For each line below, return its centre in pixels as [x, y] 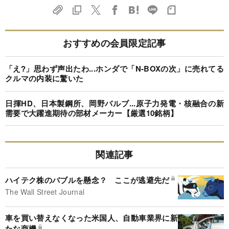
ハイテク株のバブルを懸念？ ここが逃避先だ [87, 180]
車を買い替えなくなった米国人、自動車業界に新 [91, 217]
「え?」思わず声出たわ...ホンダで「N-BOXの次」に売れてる [114, 69]
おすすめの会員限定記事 [114, 43]
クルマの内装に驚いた [44, 78]
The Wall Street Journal [45, 191]
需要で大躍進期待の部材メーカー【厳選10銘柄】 [92, 113]
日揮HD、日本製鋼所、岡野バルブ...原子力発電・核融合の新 [114, 103]
